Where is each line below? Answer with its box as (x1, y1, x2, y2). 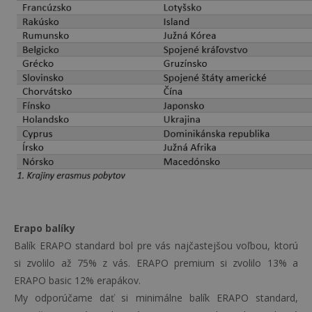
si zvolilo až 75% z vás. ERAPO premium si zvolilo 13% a (14, 256, 298, 270)
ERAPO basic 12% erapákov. (14, 274, 141, 287)
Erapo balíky (14, 221, 75, 235)
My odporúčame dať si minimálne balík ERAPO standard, (14, 291, 298, 304)
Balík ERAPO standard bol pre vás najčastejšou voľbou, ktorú (14, 239, 298, 252)
